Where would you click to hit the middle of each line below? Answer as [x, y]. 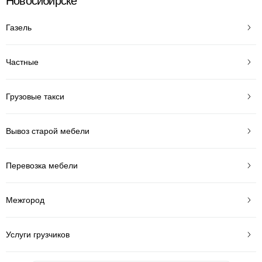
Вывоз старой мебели [48, 131]
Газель [19, 27]
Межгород [25, 200]
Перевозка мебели [42, 165]
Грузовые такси [35, 96]
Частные [22, 62]
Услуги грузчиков [38, 234]
